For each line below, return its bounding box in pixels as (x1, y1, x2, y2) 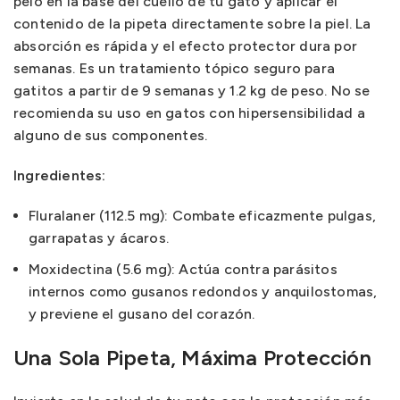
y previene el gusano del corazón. (29, 305, 255, 322)
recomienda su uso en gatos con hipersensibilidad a (13, 104, 366, 121)
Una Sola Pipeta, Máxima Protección (13, 345, 371, 371)
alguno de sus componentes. (13, 127, 208, 144)
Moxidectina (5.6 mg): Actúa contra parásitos (29, 261, 337, 278)
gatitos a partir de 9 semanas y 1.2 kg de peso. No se (13, 82, 371, 99)
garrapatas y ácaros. (29, 229, 169, 246)
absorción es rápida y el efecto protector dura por (13, 37, 358, 54)
